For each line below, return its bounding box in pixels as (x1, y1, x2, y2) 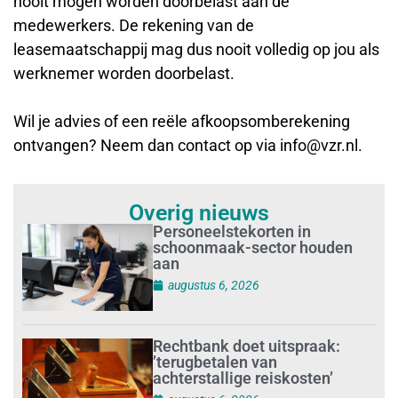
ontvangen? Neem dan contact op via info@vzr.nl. (13, 136, 362, 155)
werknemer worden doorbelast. (13, 64, 235, 84)
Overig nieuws (129, 199, 269, 226)
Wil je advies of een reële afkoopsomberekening (13, 112, 350, 131)
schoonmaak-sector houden (153, 237, 354, 257)
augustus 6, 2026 (168, 277, 260, 292)
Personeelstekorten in (153, 221, 312, 241)
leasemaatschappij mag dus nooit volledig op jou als (13, 40, 379, 60)
